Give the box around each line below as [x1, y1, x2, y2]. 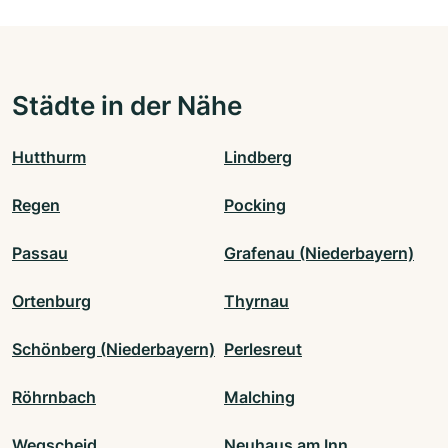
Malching [224, 386, 295, 407]
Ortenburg [12, 290, 91, 311]
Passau [12, 242, 68, 263]
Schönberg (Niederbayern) [12, 338, 215, 359]
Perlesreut [224, 338, 302, 359]
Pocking [224, 194, 286, 215]
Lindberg [224, 146, 292, 167]
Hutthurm [12, 146, 86, 167]
